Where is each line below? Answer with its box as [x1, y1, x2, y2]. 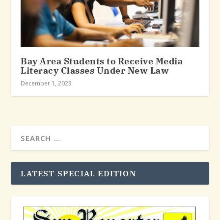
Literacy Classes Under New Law [21, 64, 169, 76]
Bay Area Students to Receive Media [21, 55, 183, 67]
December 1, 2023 [21, 79, 72, 87]
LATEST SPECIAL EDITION [21, 168, 137, 178]
